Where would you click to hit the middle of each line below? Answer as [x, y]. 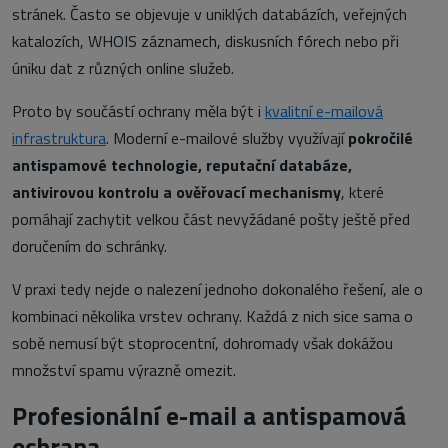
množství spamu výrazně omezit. [124, 370]
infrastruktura [59, 138]
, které [362, 192]
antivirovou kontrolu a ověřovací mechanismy [176, 192]
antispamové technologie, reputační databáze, [182, 165]
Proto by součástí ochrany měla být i [136, 111]
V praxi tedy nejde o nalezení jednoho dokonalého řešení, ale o [217, 289]
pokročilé [380, 138]
